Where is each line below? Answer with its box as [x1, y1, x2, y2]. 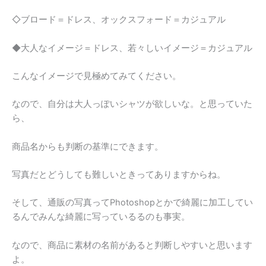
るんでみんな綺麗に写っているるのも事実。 [12, 211, 190, 223]
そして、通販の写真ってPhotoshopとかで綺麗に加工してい [12, 197, 253, 208]
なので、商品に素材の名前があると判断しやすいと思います [12, 239, 252, 251]
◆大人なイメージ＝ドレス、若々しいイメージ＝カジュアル [12, 42, 252, 53]
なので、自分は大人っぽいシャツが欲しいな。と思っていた [12, 99, 252, 110]
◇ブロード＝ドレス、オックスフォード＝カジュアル [12, 14, 226, 26]
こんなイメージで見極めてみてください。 [12, 70, 181, 81]
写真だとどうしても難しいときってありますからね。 [12, 169, 226, 180]
